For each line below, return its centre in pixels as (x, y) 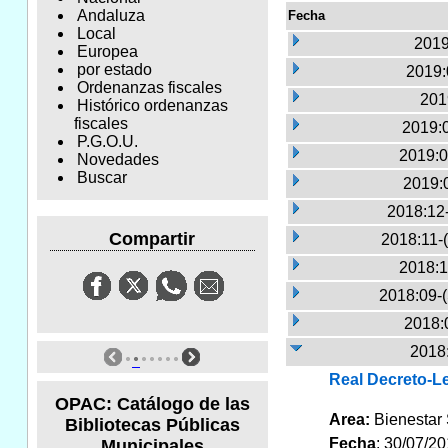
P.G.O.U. (107, 142)
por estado (114, 70)
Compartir (152, 238)
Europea (107, 52)
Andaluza (110, 16)
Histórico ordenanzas (152, 106)
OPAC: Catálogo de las (152, 403)
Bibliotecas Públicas (152, 424)
